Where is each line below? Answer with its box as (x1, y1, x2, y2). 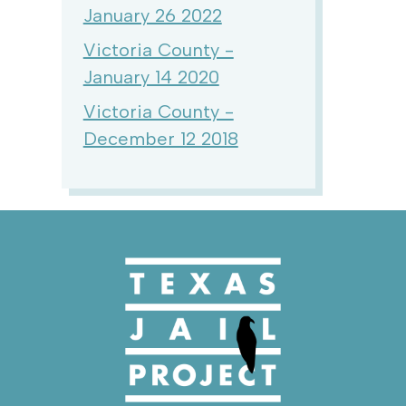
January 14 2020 (82, 66, 219, 88)
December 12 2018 (82, 128, 238, 150)
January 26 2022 (82, 5, 222, 26)
